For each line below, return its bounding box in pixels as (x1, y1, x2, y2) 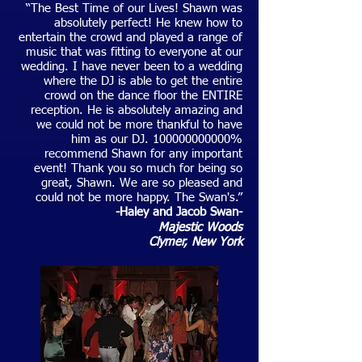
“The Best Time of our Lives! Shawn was (26, 2, 242, 15)
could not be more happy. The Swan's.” (36, 192, 242, 204)
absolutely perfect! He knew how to (54, 17, 242, 29)
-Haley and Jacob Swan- (116, 206, 242, 218)
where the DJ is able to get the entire (44, 75, 242, 87)
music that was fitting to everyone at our (26, 46, 242, 58)
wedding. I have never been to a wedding (21, 61, 242, 73)
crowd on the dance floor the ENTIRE (44, 90, 242, 102)
